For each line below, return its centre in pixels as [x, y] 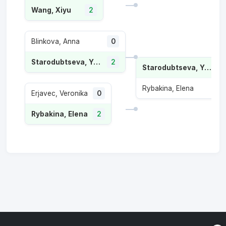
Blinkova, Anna [55, 41]
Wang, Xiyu [51, 10]
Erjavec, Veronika [60, 93]
